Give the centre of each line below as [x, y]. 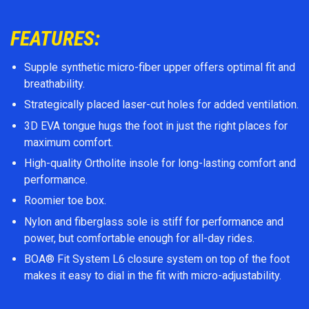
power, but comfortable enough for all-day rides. [139, 238]
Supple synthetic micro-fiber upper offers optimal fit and [160, 67]
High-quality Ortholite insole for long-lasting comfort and [160, 163]
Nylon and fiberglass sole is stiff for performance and [154, 221]
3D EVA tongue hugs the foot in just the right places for [156, 126]
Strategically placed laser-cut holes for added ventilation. [161, 105]
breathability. [54, 83]
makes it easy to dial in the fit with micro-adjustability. [153, 276]
